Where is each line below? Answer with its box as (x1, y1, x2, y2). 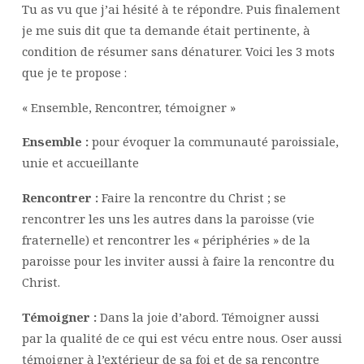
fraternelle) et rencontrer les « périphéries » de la (21, 232, 310, 249)
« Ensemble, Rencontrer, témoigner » (21, 98, 236, 115)
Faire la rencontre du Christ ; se (97, 189, 286, 206)
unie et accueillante (21, 154, 139, 171)
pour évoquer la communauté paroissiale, (88, 133, 339, 150)
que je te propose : (21, 63, 127, 80)
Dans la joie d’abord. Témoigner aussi (99, 309, 319, 326)
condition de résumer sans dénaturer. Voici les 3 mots (21, 42, 335, 59)
